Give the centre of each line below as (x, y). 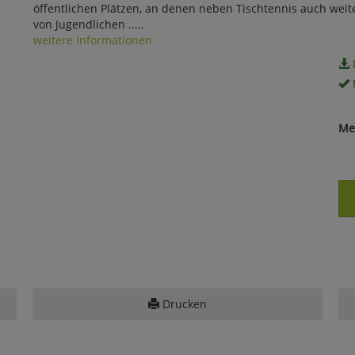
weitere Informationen (92, 40)
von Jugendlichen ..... (88, 24)
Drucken (183, 304)
